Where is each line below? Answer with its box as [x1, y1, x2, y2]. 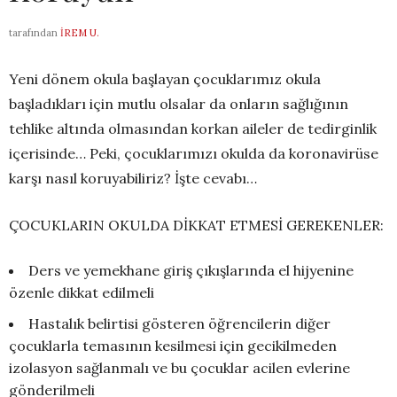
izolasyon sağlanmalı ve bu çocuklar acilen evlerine [9, 358, 350, 377]
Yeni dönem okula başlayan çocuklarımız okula [9, 69, 321, 88]
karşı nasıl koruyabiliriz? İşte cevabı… [9, 168, 257, 187]
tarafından [9, 26, 58, 39]
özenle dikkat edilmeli [9, 283, 154, 301]
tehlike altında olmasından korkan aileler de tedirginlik [9, 119, 377, 137]
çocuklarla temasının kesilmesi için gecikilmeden [9, 336, 337, 354]
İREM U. [60, 26, 99, 39]
